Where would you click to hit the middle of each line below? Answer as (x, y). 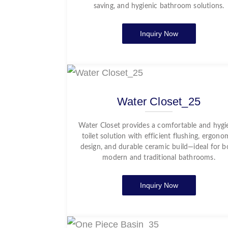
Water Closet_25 (159, 102)
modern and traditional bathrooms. (159, 158)
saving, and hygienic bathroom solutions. (159, 6)
